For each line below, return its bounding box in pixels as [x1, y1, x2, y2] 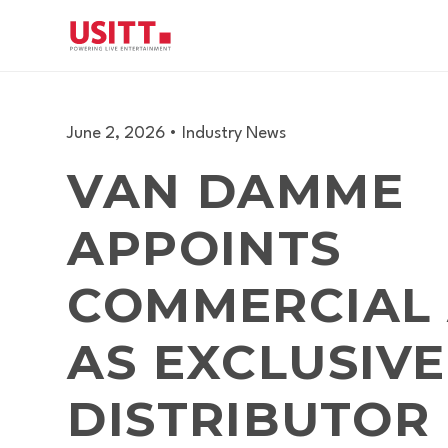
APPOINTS [67, 219, 342, 277]
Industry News [182, 125, 287, 142]
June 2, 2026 [67, 125, 166, 142]
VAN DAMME [67, 162, 405, 220]
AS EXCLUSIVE [67, 333, 446, 391]
